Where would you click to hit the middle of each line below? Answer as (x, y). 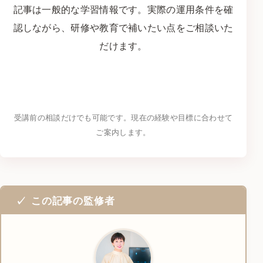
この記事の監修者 (73, 200)
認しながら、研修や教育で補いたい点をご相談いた (123, 27)
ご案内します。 (123, 132)
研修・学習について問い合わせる (119, 85)
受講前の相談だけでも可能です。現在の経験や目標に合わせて (123, 117)
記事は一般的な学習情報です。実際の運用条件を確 (123, 9)
